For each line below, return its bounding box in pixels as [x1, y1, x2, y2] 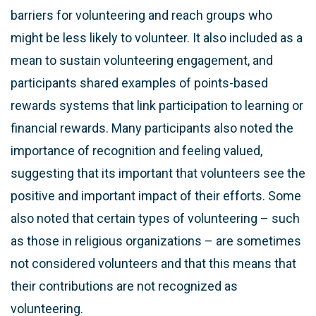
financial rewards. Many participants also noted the [11, 120, 293, 135]
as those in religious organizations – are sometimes [11, 233, 301, 248]
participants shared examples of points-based [11, 75, 268, 90]
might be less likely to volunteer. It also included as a [11, 30, 303, 45]
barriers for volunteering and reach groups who [11, 7, 272, 23]
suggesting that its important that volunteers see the [11, 165, 305, 181]
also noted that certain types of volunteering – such [11, 210, 300, 226]
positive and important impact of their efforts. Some [11, 188, 301, 203]
